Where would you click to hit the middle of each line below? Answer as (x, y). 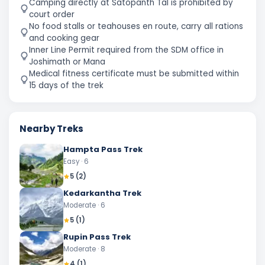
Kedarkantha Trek (102, 193)
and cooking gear (64, 38)
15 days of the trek (66, 85)
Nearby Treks (51, 129)
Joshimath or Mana (67, 62)
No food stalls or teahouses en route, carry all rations (136, 26)
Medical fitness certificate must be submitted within (134, 74)
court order (52, 14)
